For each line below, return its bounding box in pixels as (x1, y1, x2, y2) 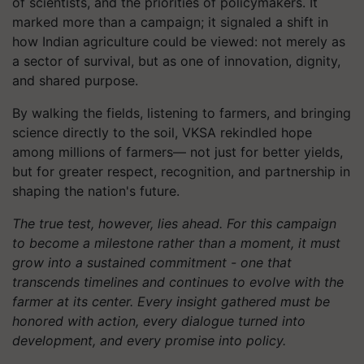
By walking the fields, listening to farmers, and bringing (12, 105, 351, 121)
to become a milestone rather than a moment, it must (12, 235, 340, 251)
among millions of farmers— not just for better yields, (12, 144, 343, 160)
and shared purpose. (12, 72, 138, 89)
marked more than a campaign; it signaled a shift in (12, 14, 328, 30)
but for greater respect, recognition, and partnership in (12, 163, 350, 180)
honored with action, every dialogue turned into (12, 313, 305, 329)
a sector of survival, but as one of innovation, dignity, (12, 53, 340, 69)
